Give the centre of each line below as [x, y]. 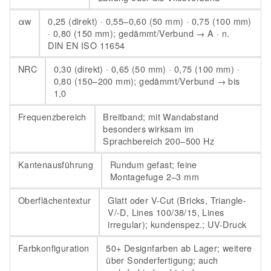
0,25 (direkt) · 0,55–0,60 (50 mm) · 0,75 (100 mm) [150, 21]
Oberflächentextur [54, 200]
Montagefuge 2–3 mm [154, 177]
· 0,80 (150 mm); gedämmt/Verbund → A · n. [139, 33]
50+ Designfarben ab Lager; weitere [179, 248]
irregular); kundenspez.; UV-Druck [177, 224]
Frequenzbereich [52, 117]
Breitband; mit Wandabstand [161, 117]
